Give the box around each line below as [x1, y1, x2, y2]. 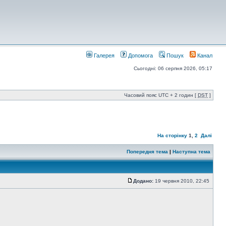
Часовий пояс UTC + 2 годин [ [124, 92, 198, 98]
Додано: [133, 178, 153, 184]
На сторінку [157, 133, 187, 138]
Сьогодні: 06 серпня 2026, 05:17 [134, 66, 212, 71]
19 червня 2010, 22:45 [153, 178, 211, 184]
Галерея [92, 52, 115, 59]
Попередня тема [127, 149, 168, 154]
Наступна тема [173, 149, 210, 154]
